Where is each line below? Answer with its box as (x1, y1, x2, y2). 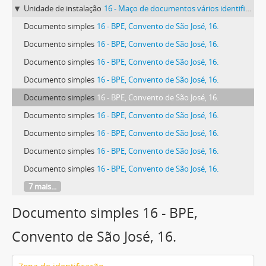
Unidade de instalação (24, 3, 102, 14)
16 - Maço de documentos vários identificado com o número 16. (104, 3, 245, 14)
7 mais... (28, 181, 56, 192)
